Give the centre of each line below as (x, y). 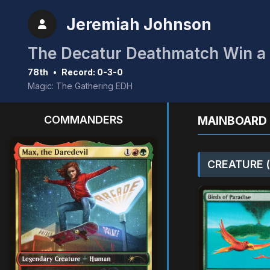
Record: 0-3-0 (92, 72)
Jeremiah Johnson (139, 24)
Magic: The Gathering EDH (80, 86)
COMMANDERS (83, 120)
